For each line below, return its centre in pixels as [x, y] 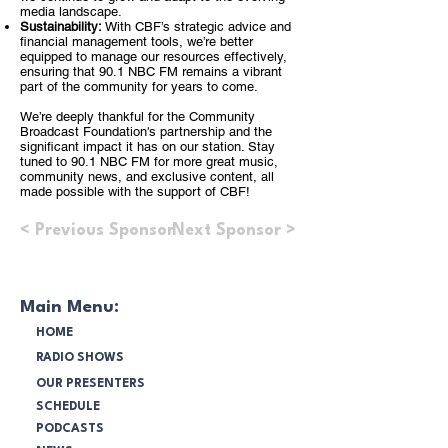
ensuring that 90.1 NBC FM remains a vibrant [151, 71]
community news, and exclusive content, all [147, 176]
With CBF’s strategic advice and [196, 26]
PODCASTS [70, 429]
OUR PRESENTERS [90, 384]
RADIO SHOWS [80, 358]
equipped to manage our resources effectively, [153, 56]
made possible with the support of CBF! [135, 191]
